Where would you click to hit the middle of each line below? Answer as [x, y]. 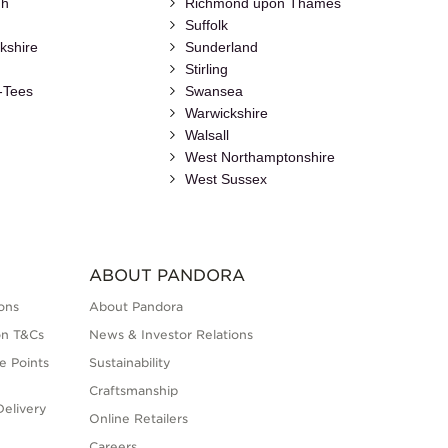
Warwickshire [227, 113]
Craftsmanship [133, 391]
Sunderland [222, 47]
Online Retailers [138, 419]
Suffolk [207, 25]
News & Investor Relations [170, 335]
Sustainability [129, 363]
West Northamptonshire [260, 157]
